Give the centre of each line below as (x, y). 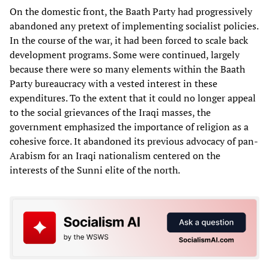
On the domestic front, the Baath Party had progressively (131, 11)
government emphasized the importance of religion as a (129, 126)
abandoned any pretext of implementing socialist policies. (134, 26)
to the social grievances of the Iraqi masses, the (110, 112)
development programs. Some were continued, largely (125, 54)
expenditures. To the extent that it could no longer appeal (133, 98)
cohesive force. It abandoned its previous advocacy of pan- (134, 141)
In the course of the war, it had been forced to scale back (129, 40)
